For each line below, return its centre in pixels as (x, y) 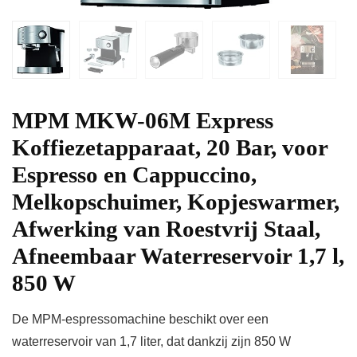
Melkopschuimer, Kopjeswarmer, (176, 202)
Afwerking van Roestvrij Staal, (166, 229)
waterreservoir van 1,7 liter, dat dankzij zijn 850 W (151, 342)
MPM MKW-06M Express (143, 121)
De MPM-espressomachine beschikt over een (140, 320)
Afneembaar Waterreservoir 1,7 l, (178, 256)
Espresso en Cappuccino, (134, 175)
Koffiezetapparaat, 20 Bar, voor (170, 148)
